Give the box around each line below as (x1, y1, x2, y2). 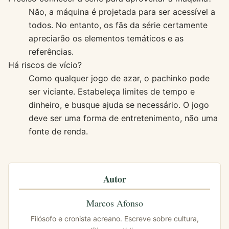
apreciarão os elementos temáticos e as (29, 33, 184, 43)
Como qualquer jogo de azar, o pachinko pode (29, 73, 210, 83)
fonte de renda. (29, 126, 88, 136)
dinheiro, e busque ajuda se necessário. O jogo (29, 99, 209, 110)
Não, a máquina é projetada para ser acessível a (29, 6, 215, 17)
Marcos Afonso (86, 196, 143, 209)
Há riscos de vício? (8, 59, 82, 70)
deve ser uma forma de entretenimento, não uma (29, 112, 218, 123)
